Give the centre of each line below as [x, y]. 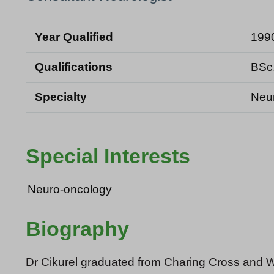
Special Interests [108, 156]
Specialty [61, 97]
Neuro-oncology [70, 189]
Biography [77, 228]
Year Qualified [74, 37]
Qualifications [74, 67]
